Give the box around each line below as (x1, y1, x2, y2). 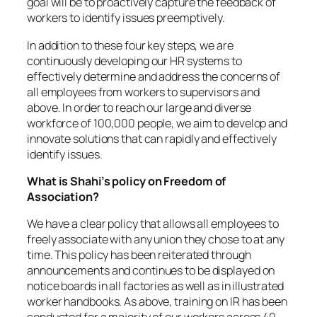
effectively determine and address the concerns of (27, 68, 281, 84)
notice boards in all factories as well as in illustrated (27, 278, 284, 294)
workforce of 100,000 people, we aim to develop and (27, 115, 287, 131)
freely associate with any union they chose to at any (27, 231, 284, 248)
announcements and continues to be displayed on (27, 263, 275, 279)
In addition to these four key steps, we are (27, 37, 234, 53)
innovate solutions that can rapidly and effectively (27, 130, 277, 146)
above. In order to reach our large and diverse (27, 99, 252, 115)
